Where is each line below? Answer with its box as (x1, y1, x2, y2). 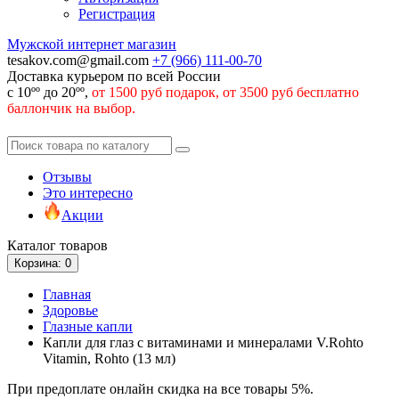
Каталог (7, 238, 56, 254)
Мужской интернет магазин (7, 37, 176, 53)
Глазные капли (43, 319, 133, 335)
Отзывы (43, 169, 92, 185)
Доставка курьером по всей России (7, 69, 221, 85)
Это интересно (43, 185, 133, 201)
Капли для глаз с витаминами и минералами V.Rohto (43, 335, 363, 351)
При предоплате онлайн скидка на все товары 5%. (7, 381, 313, 397)
